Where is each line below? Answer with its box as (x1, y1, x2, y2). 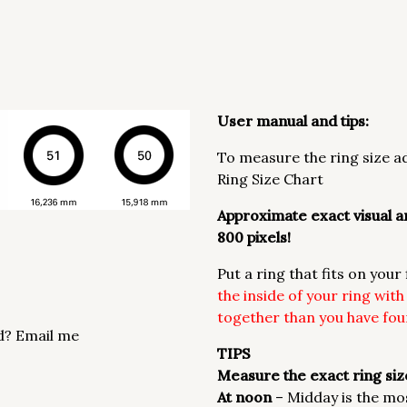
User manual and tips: (217, 112, 369, 130)
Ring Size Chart (217, 170, 323, 188)
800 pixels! (217, 228, 291, 246)
